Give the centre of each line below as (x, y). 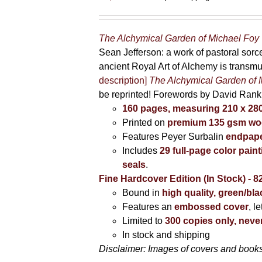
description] (123, 80)
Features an (147, 207)
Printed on (145, 123)
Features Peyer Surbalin (174, 137)
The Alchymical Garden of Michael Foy (179, 38)
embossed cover (211, 207)
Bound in (142, 193)
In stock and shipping (166, 235)
